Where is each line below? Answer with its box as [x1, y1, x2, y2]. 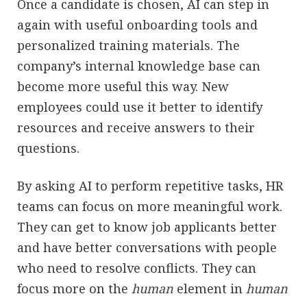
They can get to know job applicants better [17, 218, 277, 235]
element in [173, 280, 246, 297]
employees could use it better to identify [17, 98, 262, 115]
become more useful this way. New [17, 77, 229, 95]
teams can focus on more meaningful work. [17, 197, 282, 214]
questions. [17, 139, 79, 156]
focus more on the [17, 280, 132, 297]
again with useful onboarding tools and [17, 16, 258, 33]
